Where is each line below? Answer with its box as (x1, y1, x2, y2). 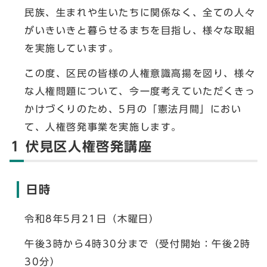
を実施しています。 (24, 44, 119, 53)
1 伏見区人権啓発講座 (11, 140, 153, 153)
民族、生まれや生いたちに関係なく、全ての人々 (24, 8, 256, 17)
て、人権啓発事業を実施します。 (24, 122, 182, 132)
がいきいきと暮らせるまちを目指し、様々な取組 (24, 26, 256, 35)
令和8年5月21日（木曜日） (24, 214, 160, 223)
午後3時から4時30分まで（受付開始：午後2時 (24, 239, 251, 249)
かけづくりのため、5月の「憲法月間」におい (24, 104, 242, 114)
